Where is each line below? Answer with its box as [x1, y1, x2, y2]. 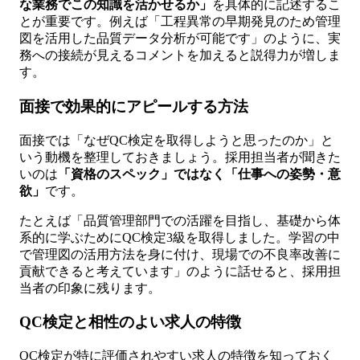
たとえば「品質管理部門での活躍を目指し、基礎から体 [19, 213, 341, 227]
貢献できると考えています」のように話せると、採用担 [19, 264, 341, 278]
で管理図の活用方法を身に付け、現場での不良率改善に [19, 247, 341, 261]
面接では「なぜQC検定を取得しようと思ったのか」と [19, 133, 333, 147]
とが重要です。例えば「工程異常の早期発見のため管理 [19, 14, 341, 29]
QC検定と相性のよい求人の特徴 [19, 313, 241, 331]
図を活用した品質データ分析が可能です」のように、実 [19, 31, 341, 46]
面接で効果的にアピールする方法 [19, 97, 248, 115]
